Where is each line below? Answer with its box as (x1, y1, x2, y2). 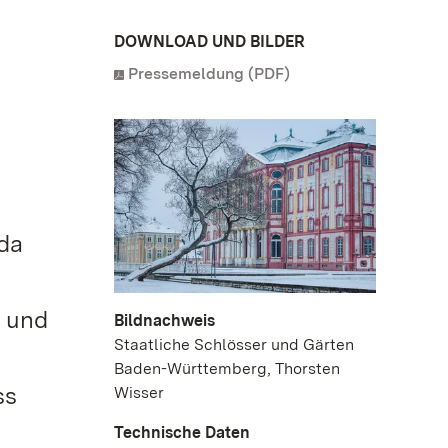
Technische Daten (114, 423, 250, 443)
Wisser (114, 383, 164, 403)
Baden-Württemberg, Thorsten (114, 359, 340, 379)
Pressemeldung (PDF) (128, 64, 290, 83)
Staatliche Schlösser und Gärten (114, 335, 354, 355)
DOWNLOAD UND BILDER (114, 32, 305, 51)
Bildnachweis (114, 311, 215, 331)
